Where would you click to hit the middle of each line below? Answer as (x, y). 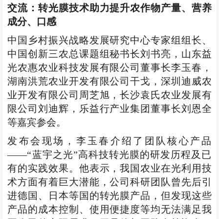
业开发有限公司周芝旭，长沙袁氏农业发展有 (109, 95)
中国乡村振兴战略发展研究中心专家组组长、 (109, 40)
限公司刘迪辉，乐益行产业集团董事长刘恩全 (109, 109)
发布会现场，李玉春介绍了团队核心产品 (109, 141)
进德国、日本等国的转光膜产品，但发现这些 (109, 196)
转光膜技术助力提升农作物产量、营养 (125, 8)
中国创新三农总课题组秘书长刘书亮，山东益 (109, 54)
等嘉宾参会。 (37, 122)
